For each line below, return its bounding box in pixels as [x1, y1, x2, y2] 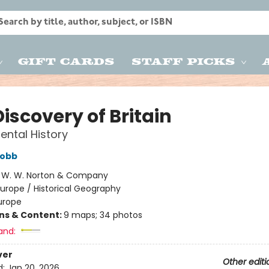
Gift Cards [18, 55, 115, 67]
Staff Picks [131, 55, 235, 67]
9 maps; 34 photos [63, 209, 142, 221]
